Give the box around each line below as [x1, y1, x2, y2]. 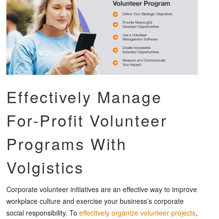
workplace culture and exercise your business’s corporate [6, 196, 184, 206]
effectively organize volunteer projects [79, 207, 196, 218]
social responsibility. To [6, 207, 79, 218]
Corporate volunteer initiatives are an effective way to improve [6, 184, 197, 194]
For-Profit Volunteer [6, 108, 168, 131]
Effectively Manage [6, 85, 162, 108]
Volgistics [6, 155, 84, 178]
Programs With [6, 131, 127, 154]
